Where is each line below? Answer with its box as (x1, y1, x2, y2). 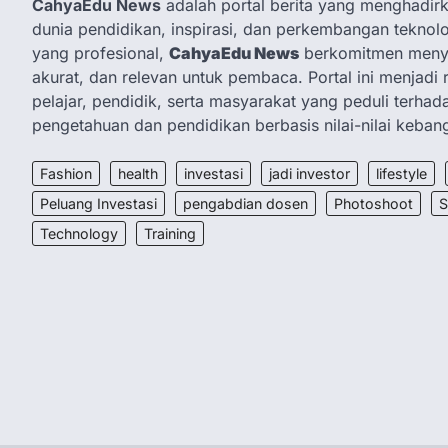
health (118, 165, 158, 182)
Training (144, 225, 196, 242)
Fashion (40, 165, 92, 182)
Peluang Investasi (40, 195, 157, 212)
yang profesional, (32, 43, 169, 63)
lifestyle (376, 165, 427, 182)
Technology (40, 225, 118, 242)
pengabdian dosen (183, 195, 308, 212)
